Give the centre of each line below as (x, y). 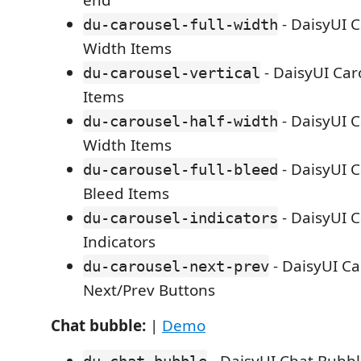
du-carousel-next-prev (176, 266)
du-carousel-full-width (180, 24)
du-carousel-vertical (172, 73)
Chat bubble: (98, 326)
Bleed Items (126, 193)
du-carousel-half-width (180, 121)
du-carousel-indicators (180, 218)
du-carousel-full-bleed (180, 169)
